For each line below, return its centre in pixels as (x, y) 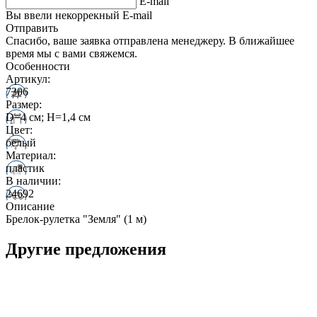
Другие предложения (86, 249)
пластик (25, 168)
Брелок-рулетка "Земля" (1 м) (76, 219)
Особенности (38, 66)
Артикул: (28, 79)
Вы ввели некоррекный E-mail (79, 15)
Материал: (31, 155)
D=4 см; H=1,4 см (48, 117)
